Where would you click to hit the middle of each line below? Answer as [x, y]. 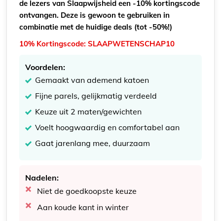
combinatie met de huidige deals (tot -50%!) [96, 27]
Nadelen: [42, 177]
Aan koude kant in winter [83, 207]
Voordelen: [45, 67]
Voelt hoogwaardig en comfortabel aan [108, 127]
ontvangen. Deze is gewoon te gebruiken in [95, 15]
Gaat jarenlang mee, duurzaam [93, 143]
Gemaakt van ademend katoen [92, 80]
